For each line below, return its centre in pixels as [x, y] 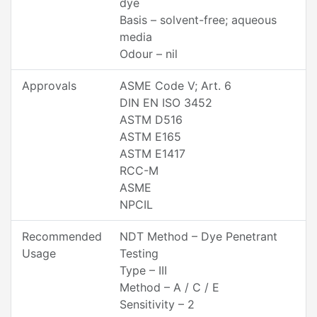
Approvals [49, 86]
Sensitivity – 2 [157, 304]
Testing [139, 253]
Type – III [143, 270]
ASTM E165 [150, 137]
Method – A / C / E [169, 287]
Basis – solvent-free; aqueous [198, 20]
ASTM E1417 [152, 154]
